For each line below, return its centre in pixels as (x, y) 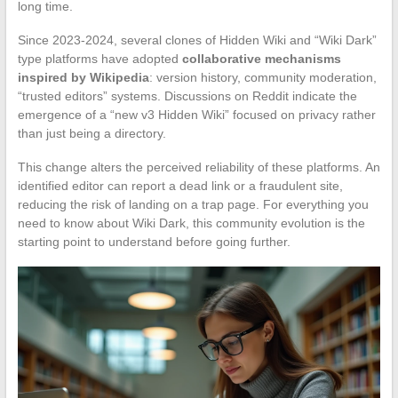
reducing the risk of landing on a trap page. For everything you (193, 204)
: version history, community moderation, (263, 77)
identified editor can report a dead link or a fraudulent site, (180, 185)
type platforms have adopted (99, 58)
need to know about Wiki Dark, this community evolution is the (191, 223)
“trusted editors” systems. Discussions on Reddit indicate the (187, 96)
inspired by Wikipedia (83, 77)
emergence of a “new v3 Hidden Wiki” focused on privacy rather (196, 114)
